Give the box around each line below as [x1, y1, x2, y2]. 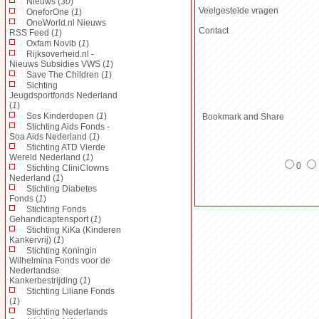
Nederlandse [9, 265, 60, 276]
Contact [199, 25, 229, 36]
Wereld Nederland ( [9, 152, 85, 162]
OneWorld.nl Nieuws [26, 17, 106, 28]
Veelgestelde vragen [199, 5, 278, 16]
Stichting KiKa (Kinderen [26, 224, 121, 235]
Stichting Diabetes [26, 183, 97, 194]
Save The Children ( [26, 69, 104, 80]
